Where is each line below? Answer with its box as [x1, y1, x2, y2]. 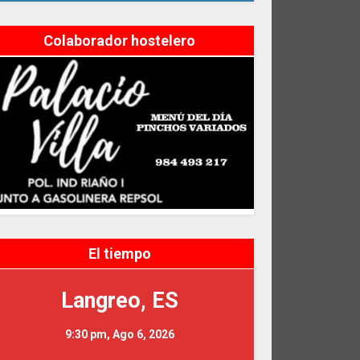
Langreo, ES [60, 287, 178, 313]
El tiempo [88, 244, 151, 262]
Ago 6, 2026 [112, 327, 174, 341]
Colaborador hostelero [43, 32, 196, 50]
